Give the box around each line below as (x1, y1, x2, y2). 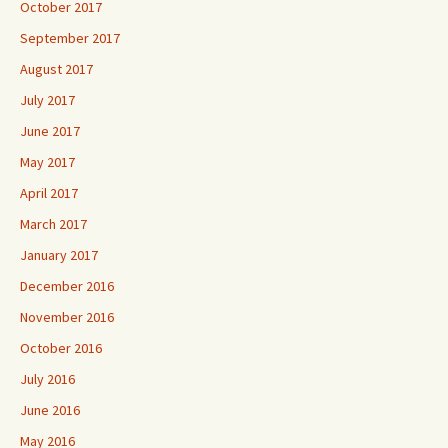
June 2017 (20, 122, 80, 140)
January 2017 (20, 246, 98, 264)
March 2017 (20, 215, 87, 233)
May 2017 (20, 153, 75, 171)
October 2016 (20, 339, 102, 357)
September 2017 (20, 29, 120, 47)
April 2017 (20, 184, 78, 202)
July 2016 (20, 370, 75, 388)
